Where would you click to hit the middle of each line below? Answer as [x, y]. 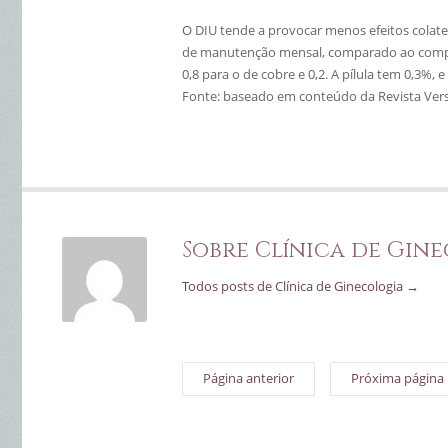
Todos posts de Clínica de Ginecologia [294, 286]
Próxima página [397, 378]
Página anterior [248, 378]
